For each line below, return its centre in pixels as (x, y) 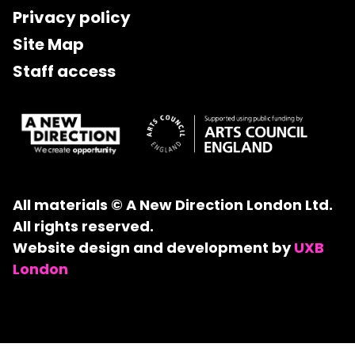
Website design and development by (153, 248)
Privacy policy (72, 17)
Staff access (64, 71)
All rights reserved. (83, 226)
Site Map (48, 44)
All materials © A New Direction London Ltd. (173, 205)
